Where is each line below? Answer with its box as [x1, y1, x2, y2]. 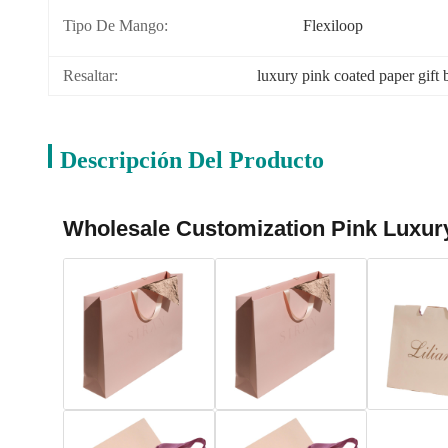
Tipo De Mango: [63, 17, 168, 34]
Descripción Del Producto [60, 147, 324, 173]
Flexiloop [303, 17, 363, 34]
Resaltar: [63, 67, 118, 84]
